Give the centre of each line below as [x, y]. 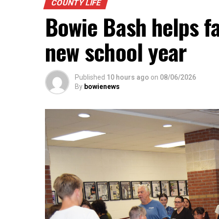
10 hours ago [128, 77]
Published [90, 77]
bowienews [102, 86]
